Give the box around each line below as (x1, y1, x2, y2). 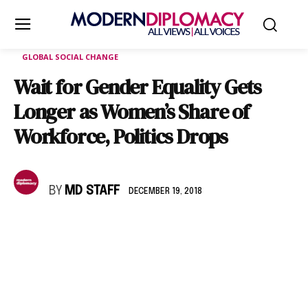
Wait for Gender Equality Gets (14, 73, 262, 101)
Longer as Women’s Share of (14, 98, 249, 126)
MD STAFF (65, 185, 120, 197)
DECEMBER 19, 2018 (129, 187, 202, 196)
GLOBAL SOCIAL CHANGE (22, 52, 118, 62)
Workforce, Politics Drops (14, 122, 228, 151)
